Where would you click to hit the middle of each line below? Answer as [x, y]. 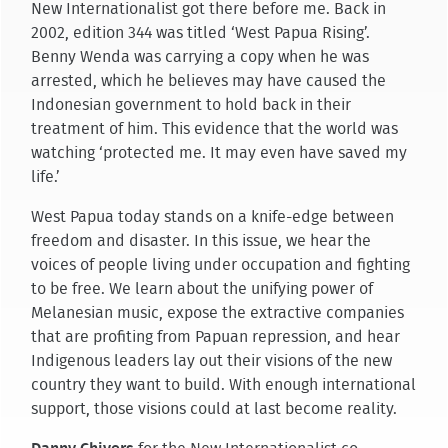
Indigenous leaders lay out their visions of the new [211, 360]
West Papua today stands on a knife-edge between [212, 216]
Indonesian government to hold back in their [190, 104]
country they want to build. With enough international [223, 384]
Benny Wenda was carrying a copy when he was [199, 56]
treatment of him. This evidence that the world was [214, 128]
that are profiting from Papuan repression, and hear [215, 336]
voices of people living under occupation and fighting [220, 264]
